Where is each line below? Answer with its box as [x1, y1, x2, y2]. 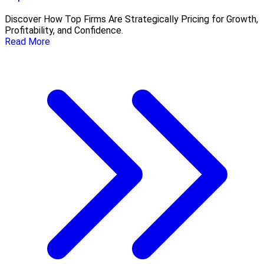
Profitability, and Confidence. [5, 24, 123, 36]
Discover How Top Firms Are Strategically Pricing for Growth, [5, 13, 258, 25]
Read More [5, 35, 50, 47]
